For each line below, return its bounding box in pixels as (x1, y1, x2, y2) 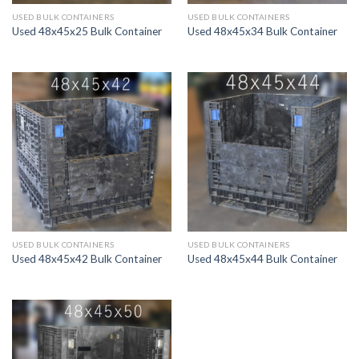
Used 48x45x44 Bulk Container (187, 252, 337, 265)
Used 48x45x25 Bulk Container (11, 24, 162, 38)
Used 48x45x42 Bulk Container (11, 252, 162, 265)
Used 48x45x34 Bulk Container (187, 24, 337, 38)
